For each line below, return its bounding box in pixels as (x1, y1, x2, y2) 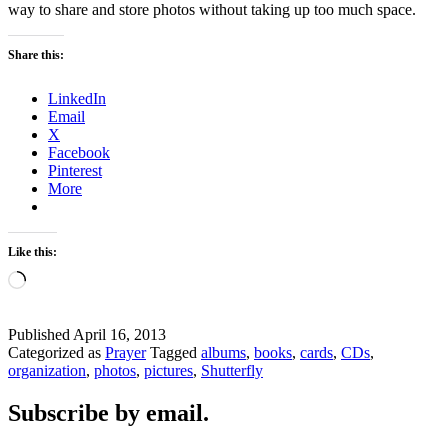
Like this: (8, 244, 57, 259)
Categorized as (8, 343, 105, 361)
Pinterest (48, 161, 102, 179)
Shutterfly (201, 361, 263, 379)
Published (8, 325, 73, 343)
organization (8, 361, 86, 379)
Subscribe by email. (8, 399, 209, 426)
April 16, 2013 (73, 325, 166, 343)
